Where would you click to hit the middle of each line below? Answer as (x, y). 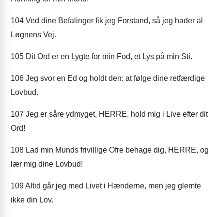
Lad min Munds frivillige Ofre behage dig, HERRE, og (116, 150)
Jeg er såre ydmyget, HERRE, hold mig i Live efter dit (116, 114)
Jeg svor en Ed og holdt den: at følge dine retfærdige (114, 78)
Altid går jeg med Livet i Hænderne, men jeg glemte (112, 186)
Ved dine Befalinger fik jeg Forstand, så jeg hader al (113, 21)
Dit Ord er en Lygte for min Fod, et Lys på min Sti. (108, 56)
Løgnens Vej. (33, 35)
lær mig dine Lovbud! (47, 164)
